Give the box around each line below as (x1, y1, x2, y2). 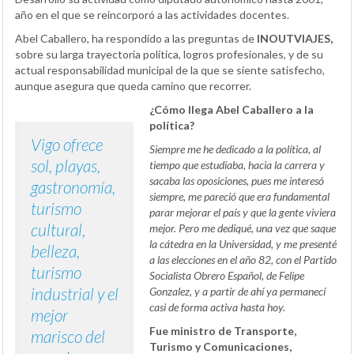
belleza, (31, 240, 80, 261)
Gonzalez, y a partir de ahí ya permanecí (149, 284, 326, 298)
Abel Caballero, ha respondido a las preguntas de (15, 31, 257, 45)
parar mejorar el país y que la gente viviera (149, 205, 336, 219)
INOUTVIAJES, (257, 31, 333, 45)
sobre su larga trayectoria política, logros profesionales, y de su (15, 47, 323, 61)
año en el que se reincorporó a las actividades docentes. (15, 7, 289, 21)
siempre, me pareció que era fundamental (149, 189, 330, 203)
